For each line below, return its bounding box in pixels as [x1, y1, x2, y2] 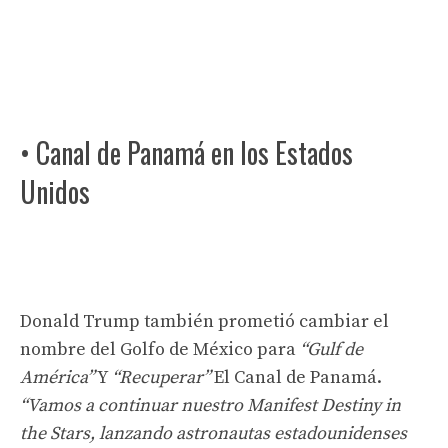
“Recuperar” [112, 365, 214, 389]
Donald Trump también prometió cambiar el [20, 309, 389, 333]
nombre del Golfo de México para [20, 337, 300, 361]
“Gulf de [300, 337, 363, 361]
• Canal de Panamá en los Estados [20, 131, 353, 173]
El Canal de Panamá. [214, 365, 382, 389]
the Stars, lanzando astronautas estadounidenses [20, 421, 407, 445]
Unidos [20, 170, 90, 212]
